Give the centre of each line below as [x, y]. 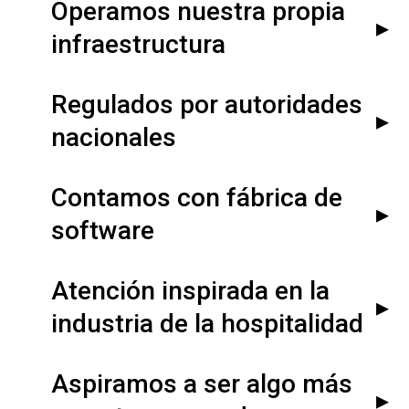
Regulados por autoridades [207, 104]
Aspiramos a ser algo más [202, 383]
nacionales [114, 137]
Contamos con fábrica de [197, 197]
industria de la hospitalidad [208, 323]
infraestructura [139, 44]
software [103, 230]
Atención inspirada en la [191, 290]
